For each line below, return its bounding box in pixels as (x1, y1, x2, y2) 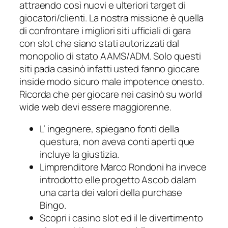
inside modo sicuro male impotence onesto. (19, 74, 204, 88)
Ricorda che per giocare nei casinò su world (19, 87, 202, 101)
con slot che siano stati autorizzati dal (19, 36, 179, 50)
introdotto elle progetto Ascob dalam (40, 173, 196, 187)
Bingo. (40, 198, 66, 212)
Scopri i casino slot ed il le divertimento (40, 211, 203, 225)
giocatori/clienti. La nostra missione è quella (19, 11, 204, 24)
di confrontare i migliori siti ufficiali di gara (19, 23, 191, 37)
